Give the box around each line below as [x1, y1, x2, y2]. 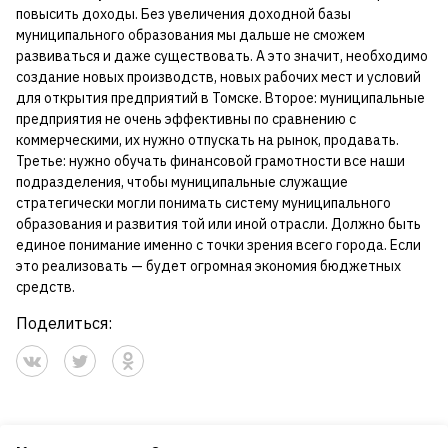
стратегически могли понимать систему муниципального [16, 194, 391, 213]
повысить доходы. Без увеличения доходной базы [16, 5, 351, 24]
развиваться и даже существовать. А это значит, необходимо [16, 47, 428, 66]
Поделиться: [16, 313, 112, 334]
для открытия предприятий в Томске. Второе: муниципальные [16, 89, 425, 108]
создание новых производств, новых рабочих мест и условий [16, 68, 421, 87]
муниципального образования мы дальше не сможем [16, 26, 365, 45]
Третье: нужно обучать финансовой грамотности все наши [16, 152, 405, 171]
